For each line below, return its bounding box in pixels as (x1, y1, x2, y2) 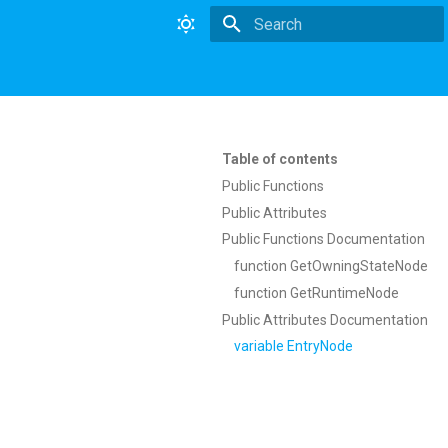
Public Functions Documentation (222, 231, 425, 248)
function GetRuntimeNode (234, 284, 399, 301)
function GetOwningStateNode (234, 258, 428, 274)
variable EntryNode (234, 338, 353, 355)
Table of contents (222, 151, 338, 167)
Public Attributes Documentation (222, 311, 428, 328)
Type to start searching (254, 52, 386, 67)
